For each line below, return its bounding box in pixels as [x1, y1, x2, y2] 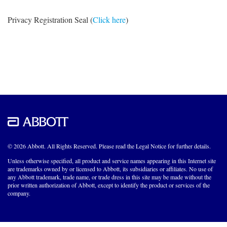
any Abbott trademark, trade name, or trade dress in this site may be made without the [8, 172, 211, 181]
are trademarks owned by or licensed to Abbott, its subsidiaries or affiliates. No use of [8, 164, 213, 173]
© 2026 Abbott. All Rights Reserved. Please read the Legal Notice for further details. [8, 141, 211, 150]
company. [8, 188, 30, 197]
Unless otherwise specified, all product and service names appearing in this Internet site [8, 156, 216, 165]
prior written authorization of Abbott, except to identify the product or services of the [8, 180, 210, 189]
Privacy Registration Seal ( [8, 14, 93, 25]
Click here [93, 14, 126, 25]
